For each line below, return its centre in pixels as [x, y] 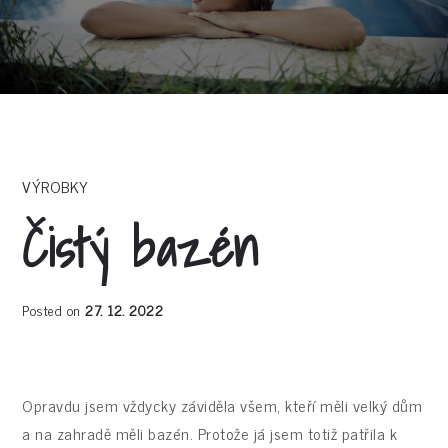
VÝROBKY [55, 186]
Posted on [54, 309]
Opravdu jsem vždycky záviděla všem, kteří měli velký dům [222, 404]
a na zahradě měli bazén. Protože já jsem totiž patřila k [210, 432]
